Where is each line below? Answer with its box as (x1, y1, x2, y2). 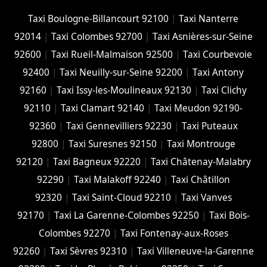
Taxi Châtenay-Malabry (150, 155, 251, 168)
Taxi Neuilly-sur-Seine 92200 (60, 66, 183, 79)
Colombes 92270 (38, 226, 110, 240)
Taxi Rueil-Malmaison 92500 (51, 48, 173, 61)
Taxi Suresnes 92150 (68, 137, 157, 150)
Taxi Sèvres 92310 (49, 244, 127, 257)
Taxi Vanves (181, 191, 232, 204)
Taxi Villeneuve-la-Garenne (136, 244, 254, 257)
